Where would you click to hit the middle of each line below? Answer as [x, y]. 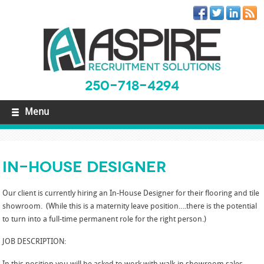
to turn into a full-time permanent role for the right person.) [105, 220]
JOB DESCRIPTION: [34, 242]
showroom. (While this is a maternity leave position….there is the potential [130, 207]
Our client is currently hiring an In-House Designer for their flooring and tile [131, 194]
